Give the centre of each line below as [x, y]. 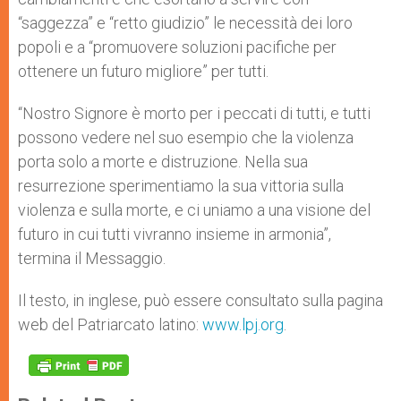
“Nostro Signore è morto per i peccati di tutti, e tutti [194, 113]
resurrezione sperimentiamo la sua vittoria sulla [181, 186]
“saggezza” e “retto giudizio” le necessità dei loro [185, 23]
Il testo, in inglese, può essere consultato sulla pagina [200, 300]
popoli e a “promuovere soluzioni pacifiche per [177, 47]
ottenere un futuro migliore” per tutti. [143, 71]
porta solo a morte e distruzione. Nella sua [163, 162]
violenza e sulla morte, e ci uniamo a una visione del [194, 210]
